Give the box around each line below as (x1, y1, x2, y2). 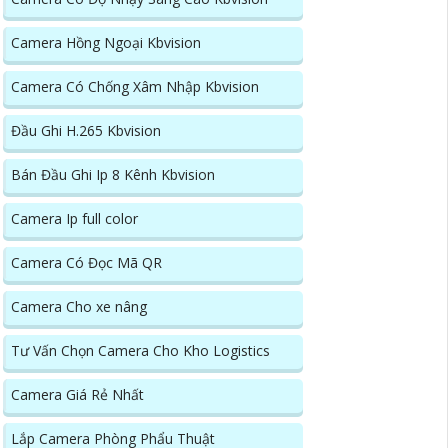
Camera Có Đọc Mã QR (11, 253, 162, 273)
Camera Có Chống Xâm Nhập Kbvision (11, 77, 259, 97)
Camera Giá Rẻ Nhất (11, 385, 144, 405)
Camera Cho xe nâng (11, 297, 147, 317)
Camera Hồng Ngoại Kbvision (11, 33, 201, 53)
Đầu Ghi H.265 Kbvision (11, 121, 161, 141)
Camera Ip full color (11, 209, 138, 229)
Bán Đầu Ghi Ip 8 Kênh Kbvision (11, 165, 215, 185)
